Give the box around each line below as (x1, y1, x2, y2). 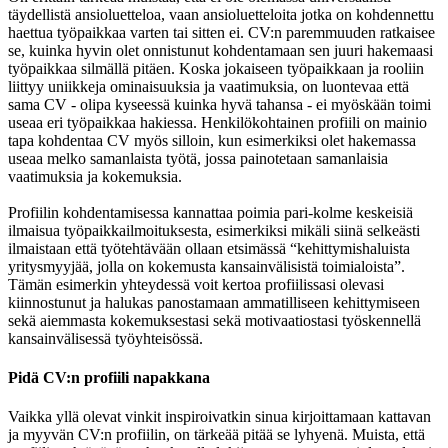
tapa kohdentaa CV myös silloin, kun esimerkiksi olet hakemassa (8, 131, 416, 149)
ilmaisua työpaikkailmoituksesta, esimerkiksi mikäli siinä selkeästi (8, 221, 420, 239)
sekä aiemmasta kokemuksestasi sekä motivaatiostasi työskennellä (8, 311, 421, 329)
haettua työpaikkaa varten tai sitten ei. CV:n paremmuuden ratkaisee (8, 23, 435, 41)
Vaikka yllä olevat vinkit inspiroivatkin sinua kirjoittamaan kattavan (8, 408, 431, 426)
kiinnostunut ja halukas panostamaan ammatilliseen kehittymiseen (8, 293, 420, 311)
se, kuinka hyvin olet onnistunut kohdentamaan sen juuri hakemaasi (8, 41, 433, 59)
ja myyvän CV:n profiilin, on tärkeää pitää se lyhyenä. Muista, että (8, 426, 425, 444)
